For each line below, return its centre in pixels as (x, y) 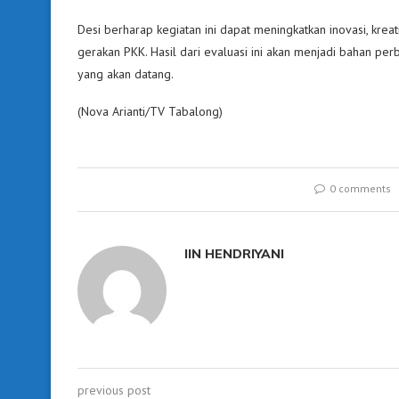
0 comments (361, 189)
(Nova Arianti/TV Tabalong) (150, 112)
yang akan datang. (126, 74)
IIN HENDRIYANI (234, 254)
